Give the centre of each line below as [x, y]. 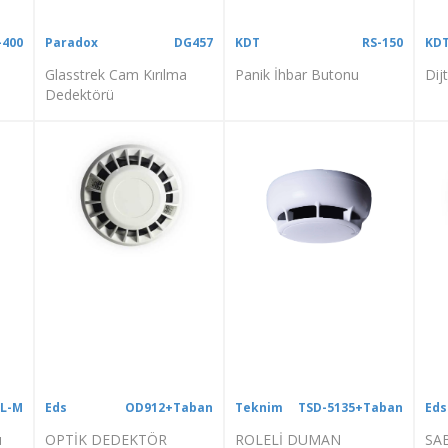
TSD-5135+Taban [350, 407]
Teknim [258, 407]
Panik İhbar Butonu [296, 74]
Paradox [72, 42]
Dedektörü [80, 94]
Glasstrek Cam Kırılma [116, 74]
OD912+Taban [168, 407]
